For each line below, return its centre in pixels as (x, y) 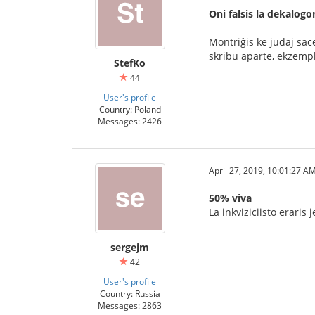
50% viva (230, 198)
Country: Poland (130, 109)
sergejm (130, 247)
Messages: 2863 (130, 305)
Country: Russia (130, 293)
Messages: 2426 (130, 121)
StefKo (130, 63)
